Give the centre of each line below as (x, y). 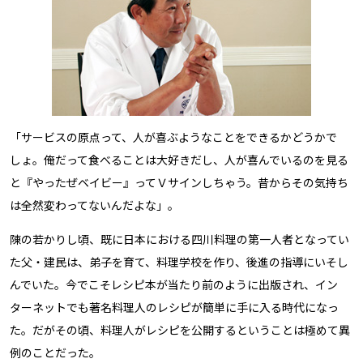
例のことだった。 (55, 352)
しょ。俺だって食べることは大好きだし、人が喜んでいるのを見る (179, 159)
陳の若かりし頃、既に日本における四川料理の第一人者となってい (179, 239)
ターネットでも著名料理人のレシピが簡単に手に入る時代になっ (174, 307)
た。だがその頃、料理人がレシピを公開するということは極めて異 (180, 329)
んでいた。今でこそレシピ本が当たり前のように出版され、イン (174, 284)
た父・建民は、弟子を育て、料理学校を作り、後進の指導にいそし (179, 261)
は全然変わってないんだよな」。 (94, 205)
